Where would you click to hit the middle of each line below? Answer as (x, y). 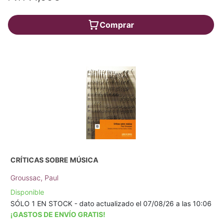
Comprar (117, 25)
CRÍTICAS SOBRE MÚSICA (54, 160)
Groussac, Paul (34, 177)
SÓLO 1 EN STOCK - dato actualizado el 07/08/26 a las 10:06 (111, 203)
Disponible (27, 192)
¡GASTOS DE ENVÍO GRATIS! (58, 214)
